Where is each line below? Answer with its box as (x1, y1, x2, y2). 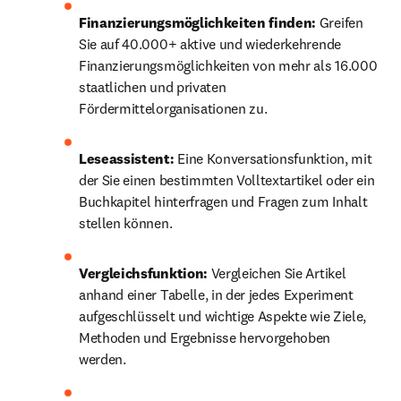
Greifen (319, 13, 363, 31)
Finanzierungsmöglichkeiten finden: (79, 13, 320, 31)
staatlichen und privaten (79, 78, 226, 96)
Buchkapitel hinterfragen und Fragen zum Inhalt (79, 192, 368, 210)
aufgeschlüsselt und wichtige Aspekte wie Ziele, (79, 307, 366, 325)
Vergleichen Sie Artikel (207, 264, 346, 282)
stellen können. (79, 214, 173, 232)
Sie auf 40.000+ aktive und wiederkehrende (79, 35, 341, 53)
